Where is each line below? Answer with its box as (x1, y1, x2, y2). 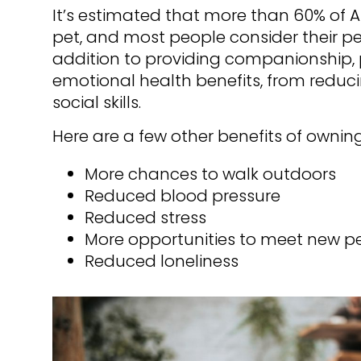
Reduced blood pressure (84, 185, 280, 208)
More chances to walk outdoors (84, 163, 336, 186)
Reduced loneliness (84, 250, 239, 273)
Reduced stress (84, 206, 206, 230)
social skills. (52, 91, 141, 114)
